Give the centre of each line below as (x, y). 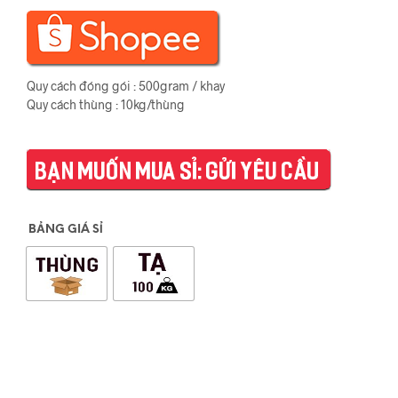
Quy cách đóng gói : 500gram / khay (126, 86)
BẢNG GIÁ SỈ (66, 230)
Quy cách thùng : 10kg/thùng (106, 104)
